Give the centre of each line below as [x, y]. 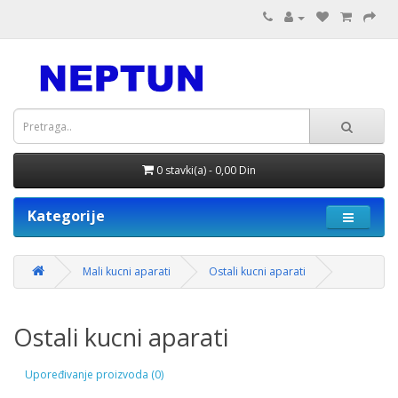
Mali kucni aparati [127, 271]
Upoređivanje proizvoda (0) [94, 374]
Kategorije [66, 216]
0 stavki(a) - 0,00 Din [206, 170]
